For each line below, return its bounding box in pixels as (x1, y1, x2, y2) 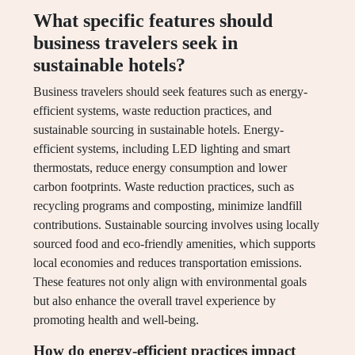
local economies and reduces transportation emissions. (33, 256, 302, 270)
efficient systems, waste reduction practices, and (33, 104, 272, 118)
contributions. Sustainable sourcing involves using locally (33, 218, 319, 232)
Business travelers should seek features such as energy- (33, 85, 307, 99)
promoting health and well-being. (33, 313, 199, 327)
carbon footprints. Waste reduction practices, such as (33, 180, 294, 194)
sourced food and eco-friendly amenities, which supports (33, 237, 315, 251)
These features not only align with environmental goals (33, 275, 307, 289)
